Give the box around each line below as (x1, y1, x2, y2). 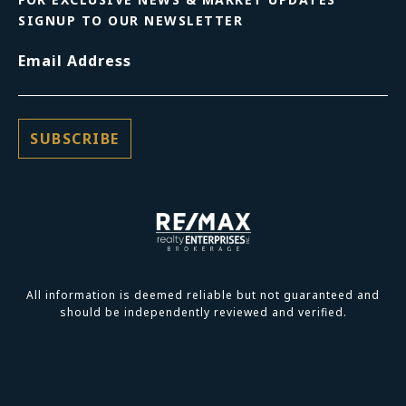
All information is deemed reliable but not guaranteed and (26, 286, 380, 303)
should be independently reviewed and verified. (59, 304, 347, 320)
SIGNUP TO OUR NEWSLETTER (18, 11, 243, 29)
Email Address (18, 50, 131, 71)
